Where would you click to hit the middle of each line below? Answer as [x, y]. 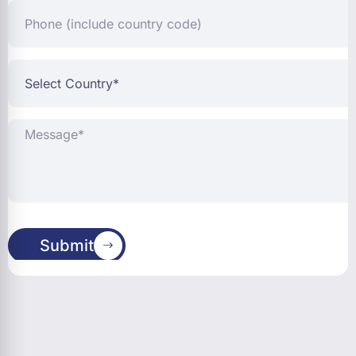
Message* [33, 126]
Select [24, 66]
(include [28, 23]
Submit [67, 246]
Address [35, 269]
